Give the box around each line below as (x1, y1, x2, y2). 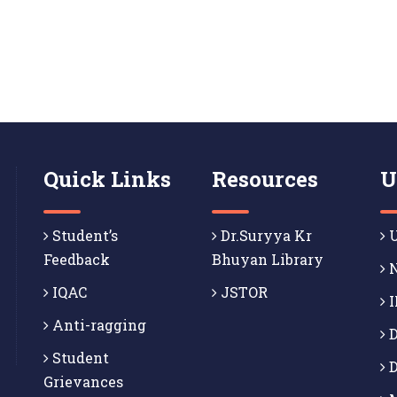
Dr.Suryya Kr (217, 226, 312, 245)
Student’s (49, 226, 118, 245)
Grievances (43, 372, 123, 392)
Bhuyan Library (212, 250, 323, 269)
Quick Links (43, 165, 171, 194)
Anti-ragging (49, 315, 146, 335)
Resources (212, 165, 318, 194)
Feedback (43, 250, 110, 269)
